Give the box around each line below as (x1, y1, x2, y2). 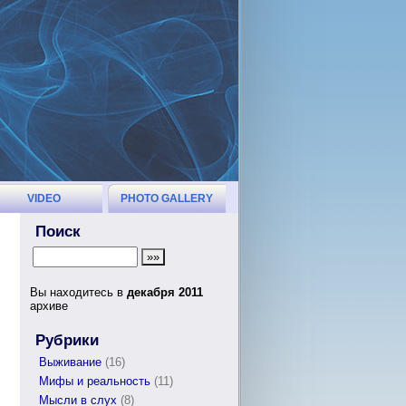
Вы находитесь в (30, 285, 127, 299)
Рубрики (35, 331, 99, 349)
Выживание (39, 355, 101, 369)
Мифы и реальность (39, 374, 150, 388)
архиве (30, 299, 68, 313)
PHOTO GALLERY (121, 192, 213, 205)
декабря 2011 (127, 285, 203, 299)
